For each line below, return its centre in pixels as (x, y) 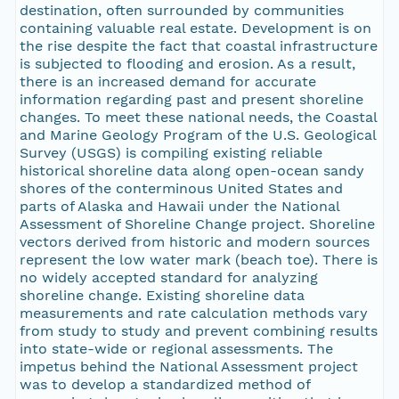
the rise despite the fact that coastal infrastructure (198, 46)
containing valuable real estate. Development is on (195, 28)
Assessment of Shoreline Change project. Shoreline (197, 224)
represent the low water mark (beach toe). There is (198, 260)
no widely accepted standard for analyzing (168, 278)
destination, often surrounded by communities (181, 11)
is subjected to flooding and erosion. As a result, (187, 64)
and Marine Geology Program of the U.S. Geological (198, 135)
